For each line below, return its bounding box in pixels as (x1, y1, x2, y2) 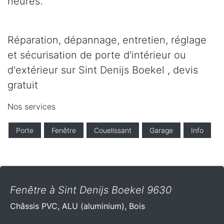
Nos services (7, 101, 55, 112)
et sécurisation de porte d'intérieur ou (7, 49, 186, 61)
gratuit (7, 79, 38, 91)
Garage (149, 126, 173, 135)
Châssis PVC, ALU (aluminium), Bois (10, 201, 145, 211)
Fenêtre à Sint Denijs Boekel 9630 (10, 184, 171, 196)
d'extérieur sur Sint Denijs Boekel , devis (7, 64, 198, 76)
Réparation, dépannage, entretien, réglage (7, 34, 206, 46)
